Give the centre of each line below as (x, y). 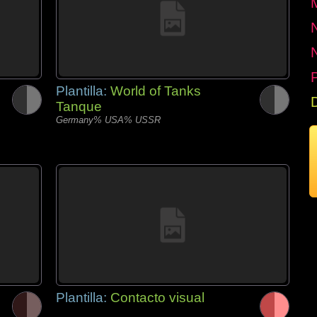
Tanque (79, 106)
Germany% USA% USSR (108, 120)
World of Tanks (156, 91)
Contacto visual (157, 298)
